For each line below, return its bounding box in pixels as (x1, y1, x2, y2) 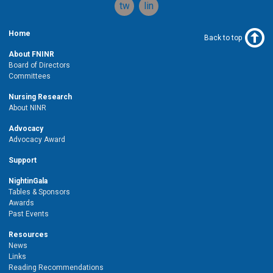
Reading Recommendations (9, 263, 104, 272)
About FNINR (9, 49, 54, 58)
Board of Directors (9, 60, 70, 69)
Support (9, 155, 37, 165)
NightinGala (9, 176, 48, 185)
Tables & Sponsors (9, 187, 70, 196)
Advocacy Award (9, 135, 65, 144)
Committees (9, 71, 51, 80)
